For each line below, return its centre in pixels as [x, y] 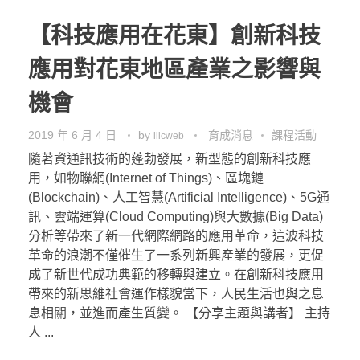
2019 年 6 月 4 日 [72, 135]
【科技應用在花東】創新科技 [174, 35]
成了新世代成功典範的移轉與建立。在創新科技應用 [176, 274]
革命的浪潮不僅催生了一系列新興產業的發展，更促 [176, 255]
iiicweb [170, 135]
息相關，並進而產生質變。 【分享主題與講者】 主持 [179, 313]
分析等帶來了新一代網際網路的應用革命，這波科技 [176, 235]
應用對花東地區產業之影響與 [174, 69]
